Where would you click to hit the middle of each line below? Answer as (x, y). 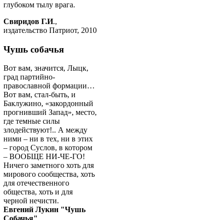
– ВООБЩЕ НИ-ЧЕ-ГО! (44, 157)
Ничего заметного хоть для (49, 165)
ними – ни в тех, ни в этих (48, 139)
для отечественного (36, 183)
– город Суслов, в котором (48, 148)
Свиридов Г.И (28, 21)
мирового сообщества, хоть (49, 174)
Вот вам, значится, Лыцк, (46, 68)
